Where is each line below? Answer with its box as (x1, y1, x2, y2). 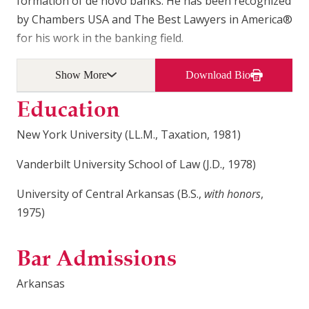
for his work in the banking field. (17, 30, 183, 46)
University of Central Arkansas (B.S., (17, 186, 204, 201)
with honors (204, 186, 261, 201)
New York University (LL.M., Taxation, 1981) (17, 126, 241, 142)
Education (17, 93, 120, 124)
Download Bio (185, 68, 250, 81)
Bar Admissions (17, 242, 177, 273)
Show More (55, 68, 107, 81)
